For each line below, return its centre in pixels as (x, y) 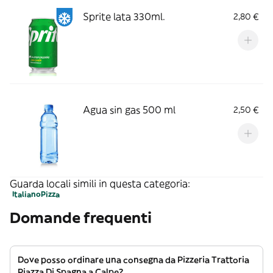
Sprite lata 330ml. (124, 16)
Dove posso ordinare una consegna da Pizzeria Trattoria (133, 260)
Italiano (27, 194)
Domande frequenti (81, 218)
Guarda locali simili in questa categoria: (100, 183)
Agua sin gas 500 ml (129, 110)
